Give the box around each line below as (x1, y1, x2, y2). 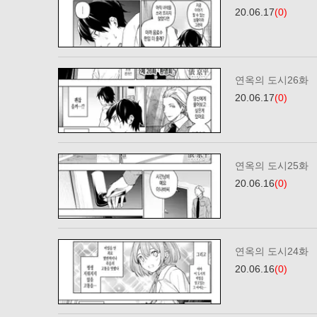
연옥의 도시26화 (235, 74, 309, 86)
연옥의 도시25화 (235, 160, 309, 171)
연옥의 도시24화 (235, 246, 309, 257)
